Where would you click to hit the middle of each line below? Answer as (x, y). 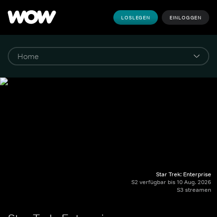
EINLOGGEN (185, 17)
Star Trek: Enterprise (184, 174)
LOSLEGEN (136, 17)
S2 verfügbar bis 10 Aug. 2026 (171, 182)
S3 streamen (194, 190)
